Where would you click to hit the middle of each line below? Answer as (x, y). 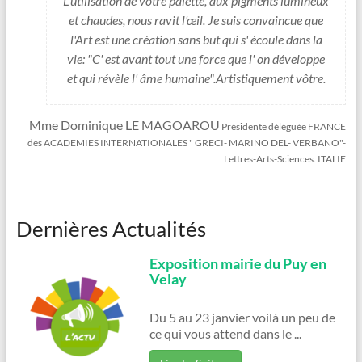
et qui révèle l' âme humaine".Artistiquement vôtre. (196, 78)
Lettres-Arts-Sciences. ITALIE (285, 159)
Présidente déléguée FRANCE (283, 127)
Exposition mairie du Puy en (238, 264)
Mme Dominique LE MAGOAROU (125, 125)
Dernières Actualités (111, 229)
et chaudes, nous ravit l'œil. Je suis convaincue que (196, 20)
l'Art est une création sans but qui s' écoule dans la (196, 40)
